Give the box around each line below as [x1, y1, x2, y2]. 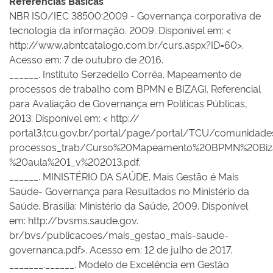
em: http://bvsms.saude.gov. [9, 213, 138, 227]
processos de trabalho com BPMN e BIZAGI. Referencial [9, 82, 261, 95]
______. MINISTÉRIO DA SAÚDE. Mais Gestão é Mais [9, 169, 239, 183]
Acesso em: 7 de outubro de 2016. [9, 52, 163, 66]
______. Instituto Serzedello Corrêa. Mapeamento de [9, 67, 241, 80]
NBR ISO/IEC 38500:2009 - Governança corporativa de [9, 9, 261, 22]
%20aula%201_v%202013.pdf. [9, 155, 140, 168]
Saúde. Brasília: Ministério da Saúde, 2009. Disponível [9, 199, 248, 212]
